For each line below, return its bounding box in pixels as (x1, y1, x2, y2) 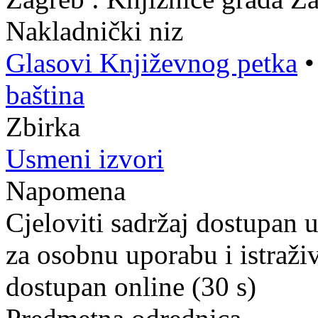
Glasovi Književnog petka (6, 48, 297, 78)
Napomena (6, 175, 126, 206)
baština (6, 79, 84, 110)
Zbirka (6, 111, 80, 142)
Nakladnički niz (6, 16, 183, 46)
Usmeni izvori (6, 143, 164, 174)
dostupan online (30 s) (6, 271, 256, 302)
